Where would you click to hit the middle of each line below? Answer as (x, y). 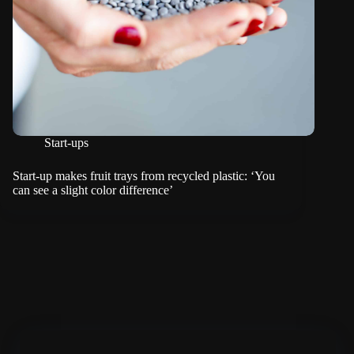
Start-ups (66, 142)
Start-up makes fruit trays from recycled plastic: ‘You (144, 175)
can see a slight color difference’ (93, 190)
